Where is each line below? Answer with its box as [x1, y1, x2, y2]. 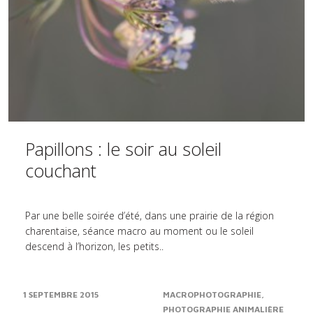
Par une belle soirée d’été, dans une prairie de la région [25, 209, 274, 222]
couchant [25, 159, 96, 182]
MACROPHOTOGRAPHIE [163, 289, 261, 300]
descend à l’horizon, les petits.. [25, 240, 163, 253]
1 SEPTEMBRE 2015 [23, 289, 99, 300]
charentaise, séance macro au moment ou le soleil [25, 224, 254, 238]
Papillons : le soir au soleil [25, 137, 221, 161]
